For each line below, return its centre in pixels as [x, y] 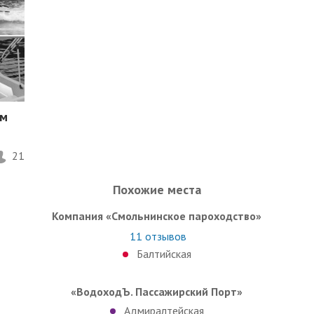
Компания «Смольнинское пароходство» [157, 216]
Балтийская [164, 253]
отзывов [165, 236]
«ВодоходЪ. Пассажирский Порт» [157, 291]
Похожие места [157, 189]
